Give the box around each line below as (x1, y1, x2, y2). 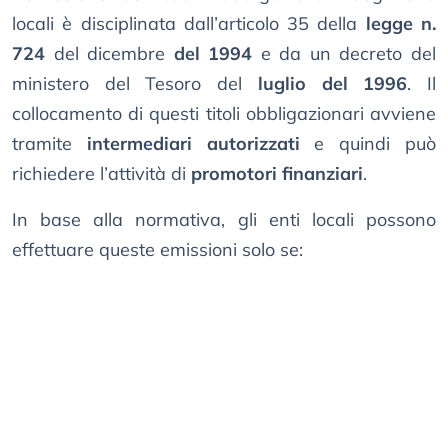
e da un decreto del (252, 42, 437, 66)
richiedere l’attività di (12, 162, 191, 186)
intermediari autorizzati (86, 132, 300, 156)
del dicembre (45, 42, 174, 66)
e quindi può (299, 132, 437, 156)
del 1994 (173, 42, 253, 66)
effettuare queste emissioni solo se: (12, 238, 303, 262)
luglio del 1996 (257, 72, 408, 96)
